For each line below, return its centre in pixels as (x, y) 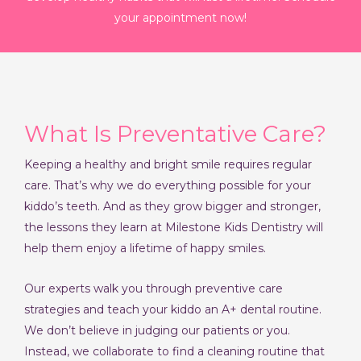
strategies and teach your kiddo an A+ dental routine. (173, 310)
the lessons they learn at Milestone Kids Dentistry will (174, 227)
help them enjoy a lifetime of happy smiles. (145, 248)
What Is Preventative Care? (175, 133)
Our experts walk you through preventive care (154, 289)
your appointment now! (180, 17)
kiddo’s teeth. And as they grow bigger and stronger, (172, 206)
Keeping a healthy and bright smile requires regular (168, 164)
